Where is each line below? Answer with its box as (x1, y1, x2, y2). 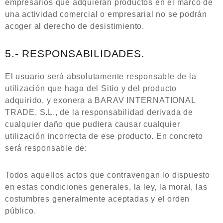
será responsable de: (5, 144, 88, 152)
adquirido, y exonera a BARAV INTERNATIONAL (5, 96, 196, 105)
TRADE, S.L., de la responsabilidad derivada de (5, 108, 193, 116)
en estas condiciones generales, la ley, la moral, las (5, 183, 208, 191)
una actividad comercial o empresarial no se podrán (5, 10, 207, 18)
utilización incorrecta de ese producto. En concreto (5, 132, 203, 140)
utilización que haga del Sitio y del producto (5, 84, 177, 93)
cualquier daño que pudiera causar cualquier (5, 120, 180, 128)
